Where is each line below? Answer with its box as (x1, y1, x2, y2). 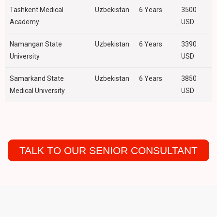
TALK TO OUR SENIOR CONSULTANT (19, 144, 198, 156)
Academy (10, 18, 39, 26)
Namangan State (10, 40, 62, 48)
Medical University (10, 87, 65, 95)
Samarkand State (10, 75, 64, 83)
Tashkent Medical (10, 6, 63, 14)
